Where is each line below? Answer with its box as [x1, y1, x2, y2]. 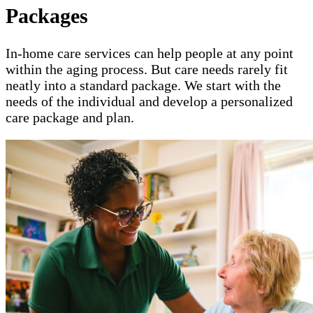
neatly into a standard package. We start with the [6, 77, 281, 93]
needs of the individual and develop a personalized [6, 93, 293, 109]
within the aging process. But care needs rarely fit [6, 61, 288, 77]
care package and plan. [6, 109, 134, 125]
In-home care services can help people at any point [6, 45, 293, 61]
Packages [6, 3, 88, 27]
